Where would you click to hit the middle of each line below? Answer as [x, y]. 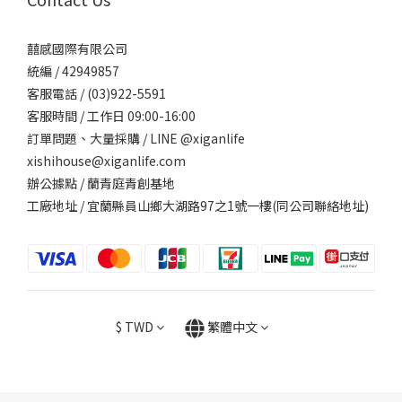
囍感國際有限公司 [77, 49]
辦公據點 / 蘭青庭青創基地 [101, 184]
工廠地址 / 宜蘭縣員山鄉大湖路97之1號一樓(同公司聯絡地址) [198, 206]
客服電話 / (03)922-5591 [96, 94]
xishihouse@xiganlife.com [106, 161]
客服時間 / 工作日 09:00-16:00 [111, 116]
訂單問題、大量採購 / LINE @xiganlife [136, 139]
